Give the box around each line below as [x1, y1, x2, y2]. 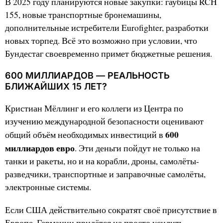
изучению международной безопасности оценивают [5, 115, 204, 127]
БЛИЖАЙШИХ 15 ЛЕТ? [5, 81, 107, 92]
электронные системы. [5, 181, 91, 193]
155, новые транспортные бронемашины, [5, 9, 161, 21]
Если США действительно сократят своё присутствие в [5, 204, 217, 216]
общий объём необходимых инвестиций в [5, 129, 165, 141]
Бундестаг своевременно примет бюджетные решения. [5, 48, 212, 60]
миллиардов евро [5, 141, 75, 155]
